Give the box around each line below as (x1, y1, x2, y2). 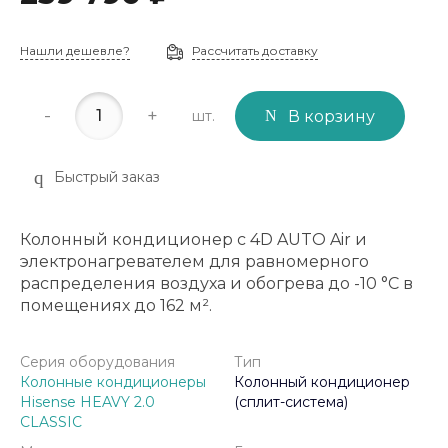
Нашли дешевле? (20, 43, 130, 58)
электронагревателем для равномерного (20, 252, 369, 271)
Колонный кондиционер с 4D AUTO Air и (20, 230, 367, 249)
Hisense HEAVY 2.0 (20, 393, 155, 411)
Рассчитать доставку (192, 43, 318, 58)
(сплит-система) (234, 393, 348, 411)
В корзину (288, 107, 376, 126)
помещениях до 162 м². (20, 296, 212, 315)
